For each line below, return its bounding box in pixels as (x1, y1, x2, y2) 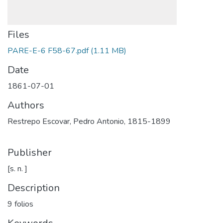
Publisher (7, 146, 52, 159)
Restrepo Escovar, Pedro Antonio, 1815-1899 (7, 116, 171, 127)
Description (7, 181, 60, 195)
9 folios (7, 199, 33, 210)
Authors (7, 99, 44, 112)
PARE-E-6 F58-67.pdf (7, 45, 89, 56)
